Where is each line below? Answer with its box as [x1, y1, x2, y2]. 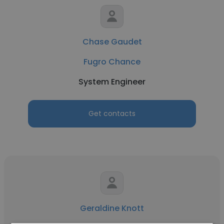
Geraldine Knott [80, 202, 144, 214]
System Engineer [78, 76, 145, 87]
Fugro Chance [83, 56, 140, 67]
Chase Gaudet [82, 36, 142, 47]
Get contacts [88, 108, 135, 118]
